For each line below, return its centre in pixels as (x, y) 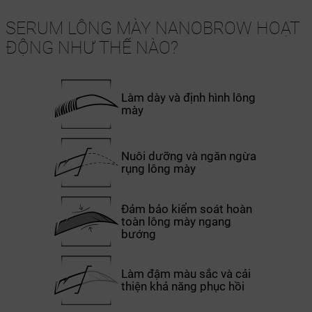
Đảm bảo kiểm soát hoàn (187, 209)
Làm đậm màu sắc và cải (186, 274)
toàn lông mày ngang (176, 221)
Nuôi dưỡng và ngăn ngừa (189, 157)
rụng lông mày (158, 169)
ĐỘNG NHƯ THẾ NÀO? (92, 47)
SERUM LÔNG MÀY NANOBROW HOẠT (153, 28)
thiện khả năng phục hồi (183, 287)
